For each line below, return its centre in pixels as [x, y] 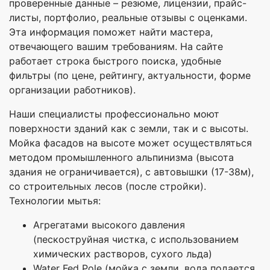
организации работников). [72, 90]
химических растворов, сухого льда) [123, 254]
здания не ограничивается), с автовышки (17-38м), [131, 172]
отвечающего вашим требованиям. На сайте [116, 47]
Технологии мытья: [55, 201]
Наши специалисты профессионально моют [114, 114]
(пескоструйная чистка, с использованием [136, 240]
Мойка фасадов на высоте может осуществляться [130, 143]
